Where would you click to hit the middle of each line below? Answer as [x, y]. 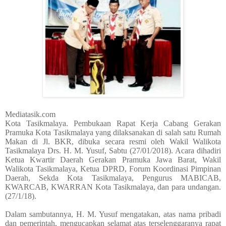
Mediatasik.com [30, 115]
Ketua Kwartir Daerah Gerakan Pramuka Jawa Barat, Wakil [113, 160]
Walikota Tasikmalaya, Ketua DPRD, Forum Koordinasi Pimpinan [113, 169]
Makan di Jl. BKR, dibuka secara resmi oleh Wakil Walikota [113, 142]
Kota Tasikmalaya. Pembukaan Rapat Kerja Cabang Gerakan [113, 124]
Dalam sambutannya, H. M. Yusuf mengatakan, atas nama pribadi [113, 214]
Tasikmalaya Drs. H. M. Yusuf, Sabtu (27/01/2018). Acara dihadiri [113, 151]
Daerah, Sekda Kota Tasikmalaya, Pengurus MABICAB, [113, 178]
